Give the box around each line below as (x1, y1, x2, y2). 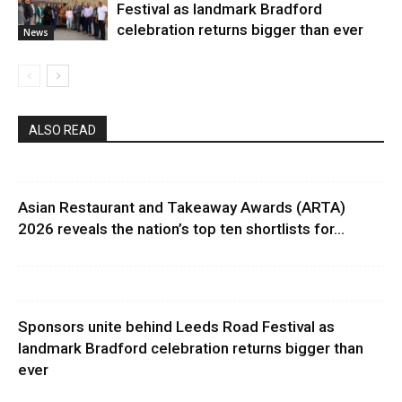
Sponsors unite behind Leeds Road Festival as (18, 318, 335, 336)
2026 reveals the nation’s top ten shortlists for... (18, 220, 345, 238)
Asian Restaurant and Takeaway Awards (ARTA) (18, 198, 345, 216)
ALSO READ (29, 123, 96, 137)
